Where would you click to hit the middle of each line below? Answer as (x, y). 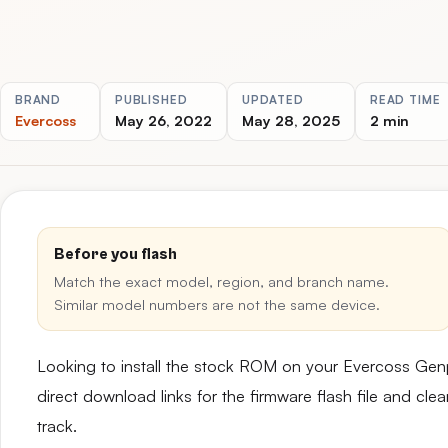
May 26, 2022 (163, 120)
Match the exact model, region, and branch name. (221, 281)
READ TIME (405, 99)
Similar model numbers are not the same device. (217, 304)
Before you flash (115, 254)
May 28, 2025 (291, 120)
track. (57, 426)
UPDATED (273, 99)
